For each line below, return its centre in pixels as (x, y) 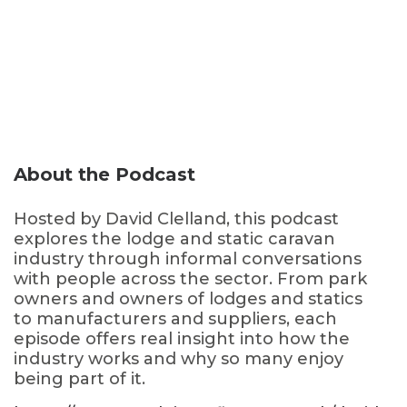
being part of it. (79, 379)
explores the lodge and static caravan (174, 239)
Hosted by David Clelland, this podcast (176, 219)
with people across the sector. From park (190, 279)
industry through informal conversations (188, 259)
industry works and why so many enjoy (179, 359)
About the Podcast (104, 174)
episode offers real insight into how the (182, 339)
